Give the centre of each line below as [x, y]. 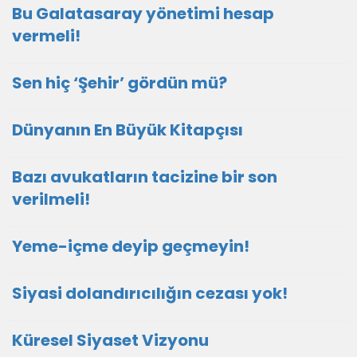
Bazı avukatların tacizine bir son [145, 177]
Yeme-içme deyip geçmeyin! [131, 246]
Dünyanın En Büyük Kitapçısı [127, 130]
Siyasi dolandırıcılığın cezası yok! [150, 293]
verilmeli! [51, 199]
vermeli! [46, 36]
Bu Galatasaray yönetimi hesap [143, 14]
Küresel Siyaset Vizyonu [110, 340]
